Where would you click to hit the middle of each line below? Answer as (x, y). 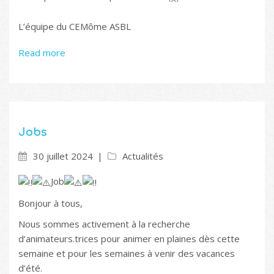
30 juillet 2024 (63, 156)
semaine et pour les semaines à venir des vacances (127, 253)
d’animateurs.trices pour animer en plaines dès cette (129, 238)
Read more (42, 52)
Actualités (143, 156)
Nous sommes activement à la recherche (104, 224)
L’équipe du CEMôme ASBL (75, 26)
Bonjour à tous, (50, 203)
